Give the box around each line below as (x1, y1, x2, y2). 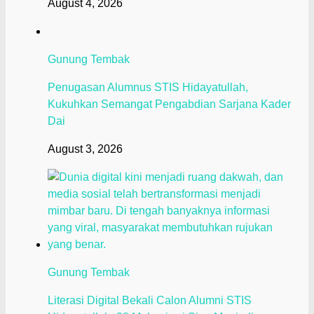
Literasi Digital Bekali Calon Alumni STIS (48, 294, 252, 306)
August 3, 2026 (48, 142, 123, 155)
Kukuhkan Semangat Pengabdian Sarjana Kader (48, 97, 291, 110)
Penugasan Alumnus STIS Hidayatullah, (48, 81, 248, 93)
